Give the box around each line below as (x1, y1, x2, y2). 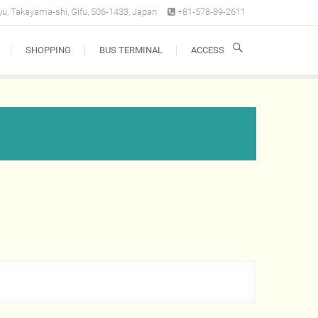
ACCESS (191, 45, 224, 55)
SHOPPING (26, 45, 71, 55)
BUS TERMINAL (99, 45, 163, 55)
